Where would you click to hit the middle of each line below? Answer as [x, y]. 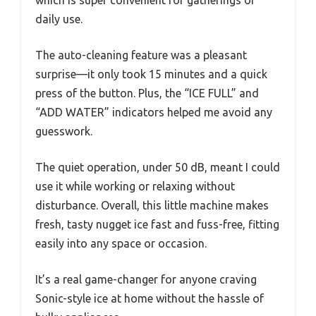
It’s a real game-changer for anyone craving [146, 279]
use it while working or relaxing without [135, 186]
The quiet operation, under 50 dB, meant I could [158, 167]
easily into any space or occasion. [121, 243]
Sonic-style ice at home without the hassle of [150, 298]
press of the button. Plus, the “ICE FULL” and [147, 93]
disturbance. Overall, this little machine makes [152, 205]
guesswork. [64, 131]
